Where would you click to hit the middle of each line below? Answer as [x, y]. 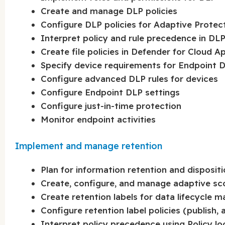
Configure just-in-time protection [111, 106]
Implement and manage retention [89, 146]
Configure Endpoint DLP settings [110, 92]
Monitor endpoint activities [98, 120]
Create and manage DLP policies [109, 11]
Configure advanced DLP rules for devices [130, 79]
